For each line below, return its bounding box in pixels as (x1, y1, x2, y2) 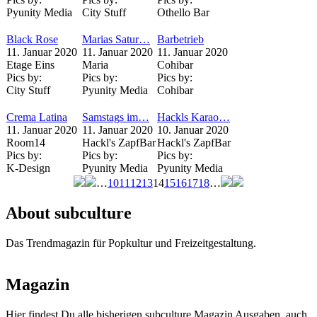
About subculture (6, 203, 132, 222)
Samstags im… (82, 111, 149, 123)
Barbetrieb (157, 33, 204, 45)
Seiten (6, 189, 50, 208)
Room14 (6, 137, 45, 149)
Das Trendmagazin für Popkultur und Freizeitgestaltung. (6, 236, 256, 249)
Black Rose (6, 33, 58, 45)
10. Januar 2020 (157, 124, 229, 136)
